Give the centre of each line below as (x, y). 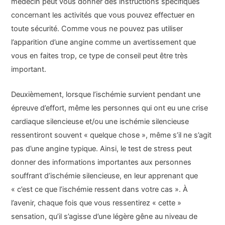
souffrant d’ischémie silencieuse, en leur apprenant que (105, 176)
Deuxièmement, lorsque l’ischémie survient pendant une (106, 94)
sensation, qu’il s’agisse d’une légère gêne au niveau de (104, 216)
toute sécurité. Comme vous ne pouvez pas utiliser (97, 28)
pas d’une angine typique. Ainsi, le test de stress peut (102, 148)
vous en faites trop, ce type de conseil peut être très (100, 55)
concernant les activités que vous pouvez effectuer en (103, 15)
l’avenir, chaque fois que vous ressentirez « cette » (96, 203)
